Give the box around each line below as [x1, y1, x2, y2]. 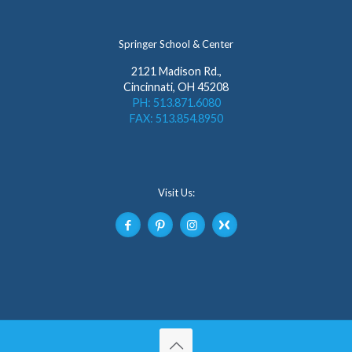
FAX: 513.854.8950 [129, 111, 223, 125]
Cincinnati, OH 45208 [123, 79, 229, 93]
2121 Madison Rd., [130, 64, 222, 78]
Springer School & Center [119, 37, 233, 50]
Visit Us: [157, 185, 195, 199]
